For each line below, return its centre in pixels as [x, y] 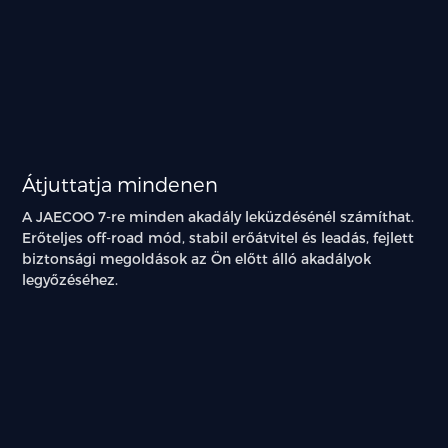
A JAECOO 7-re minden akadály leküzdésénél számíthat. [218, 217]
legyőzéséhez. [70, 280]
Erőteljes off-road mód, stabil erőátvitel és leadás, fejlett [218, 238]
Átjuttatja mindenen [120, 184]
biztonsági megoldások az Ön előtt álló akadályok [197, 259]
